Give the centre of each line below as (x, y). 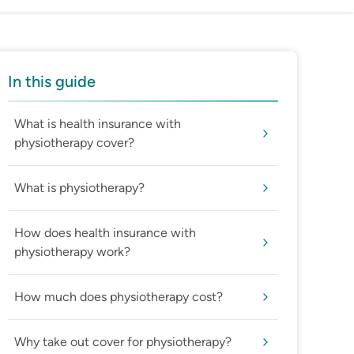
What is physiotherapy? (79, 188)
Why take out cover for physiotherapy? (123, 342)
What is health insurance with (98, 124)
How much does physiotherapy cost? (119, 297)
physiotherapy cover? (74, 143)
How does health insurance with (105, 233)
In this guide (52, 82)
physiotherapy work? (72, 252)
